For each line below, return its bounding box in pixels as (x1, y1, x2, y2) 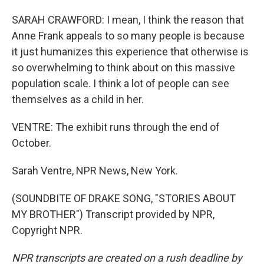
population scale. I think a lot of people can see (12, 77, 229, 90)
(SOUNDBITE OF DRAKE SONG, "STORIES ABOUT (12, 192, 236, 204)
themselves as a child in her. (12, 93, 144, 105)
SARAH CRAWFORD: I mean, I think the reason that (12, 14, 244, 26)
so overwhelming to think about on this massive (12, 61, 235, 74)
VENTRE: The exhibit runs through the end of (12, 121, 220, 133)
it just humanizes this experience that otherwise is (12, 45, 249, 58)
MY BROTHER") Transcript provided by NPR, (12, 208, 214, 220)
